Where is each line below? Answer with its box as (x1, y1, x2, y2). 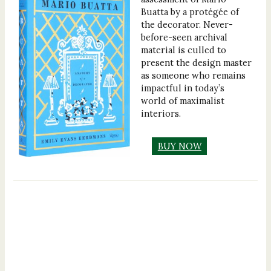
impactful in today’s (141, 82, 225, 94)
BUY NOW (157, 140, 201, 152)
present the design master (141, 56, 252, 68)
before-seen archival (141, 31, 228, 43)
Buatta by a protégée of (141, 5, 240, 18)
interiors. (141, 107, 181, 119)
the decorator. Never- (141, 18, 233, 30)
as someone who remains (141, 69, 246, 81)
